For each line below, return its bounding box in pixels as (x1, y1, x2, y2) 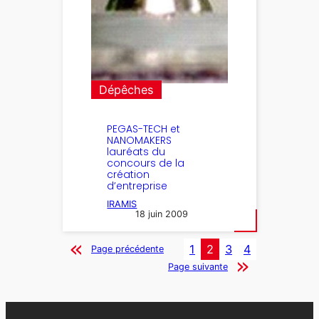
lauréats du (107, 144, 166, 159)
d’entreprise (107, 178, 168, 193)
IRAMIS (107, 198, 137, 209)
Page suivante (168, 261, 228, 272)
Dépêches (99, 82, 155, 97)
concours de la (107, 155, 185, 170)
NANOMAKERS (107, 132, 172, 147)
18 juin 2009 (135, 208, 189, 219)
